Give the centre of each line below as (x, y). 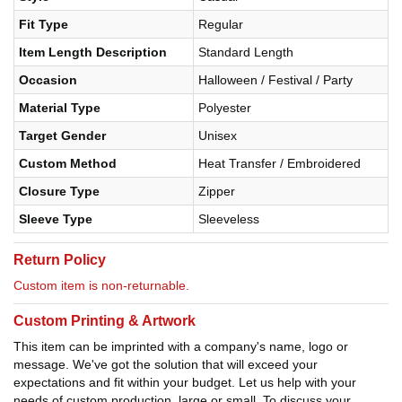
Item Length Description (93, 52)
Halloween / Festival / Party (275, 79)
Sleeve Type (56, 218)
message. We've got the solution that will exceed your (166, 364)
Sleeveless (229, 218)
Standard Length (246, 52)
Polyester (225, 107)
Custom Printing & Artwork (105, 320)
